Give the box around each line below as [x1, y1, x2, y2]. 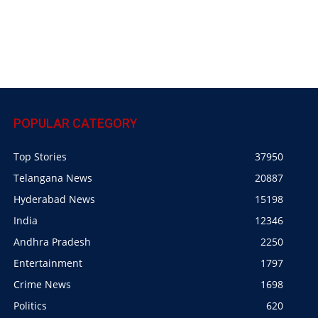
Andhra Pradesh [13, 235, 91, 249]
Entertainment [13, 256, 82, 270]
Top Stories [13, 150, 67, 164]
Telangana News [13, 171, 92, 185]
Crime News [13, 278, 71, 292]
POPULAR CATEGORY [13, 116, 138, 131]
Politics [13, 299, 47, 313]
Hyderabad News [13, 192, 95, 207]
